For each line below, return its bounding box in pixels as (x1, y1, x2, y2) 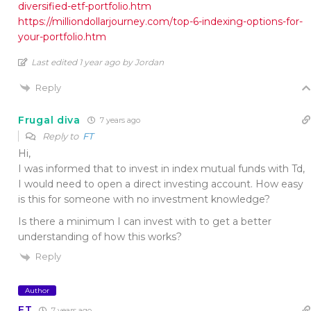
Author (25, 285, 49, 295)
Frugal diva (18, 113, 81, 126)
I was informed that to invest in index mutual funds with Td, (18, 162, 305, 176)
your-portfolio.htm (18, 30, 106, 43)
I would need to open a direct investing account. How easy (18, 178, 303, 191)
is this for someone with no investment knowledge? (18, 193, 270, 206)
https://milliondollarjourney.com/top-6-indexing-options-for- (18, 15, 303, 28)
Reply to (40, 131, 83, 142)
